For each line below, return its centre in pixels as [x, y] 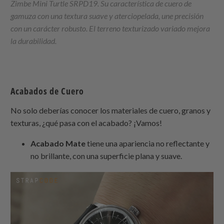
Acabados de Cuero [47, 91]
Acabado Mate [58, 143]
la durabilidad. [34, 40]
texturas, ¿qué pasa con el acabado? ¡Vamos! [86, 122]
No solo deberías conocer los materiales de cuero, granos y [111, 110]
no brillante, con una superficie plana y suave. [106, 155]
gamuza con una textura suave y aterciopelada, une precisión [107, 15]
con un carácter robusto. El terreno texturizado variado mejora [110, 28]
